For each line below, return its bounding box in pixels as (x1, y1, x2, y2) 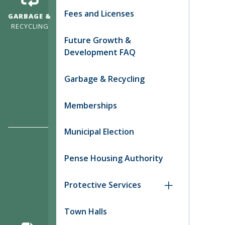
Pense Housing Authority (64, 153, 163, 164)
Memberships (64, 99, 117, 111)
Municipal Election (64, 126, 134, 138)
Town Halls (64, 205, 107, 217)
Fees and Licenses (64, 8, 134, 20)
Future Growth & (64, 34, 131, 46)
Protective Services (64, 179, 141, 190)
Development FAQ (64, 46, 136, 58)
